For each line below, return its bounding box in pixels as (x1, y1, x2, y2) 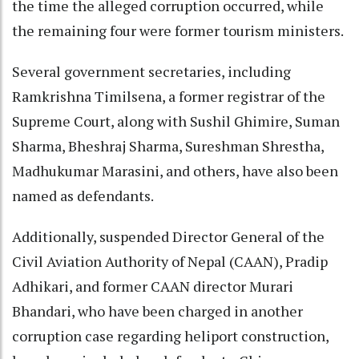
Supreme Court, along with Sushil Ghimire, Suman (12, 111, 340, 131)
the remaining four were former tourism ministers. (12, 21, 344, 41)
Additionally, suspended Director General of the (12, 227, 325, 247)
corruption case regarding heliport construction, (12, 326, 329, 346)
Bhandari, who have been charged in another (12, 301, 303, 321)
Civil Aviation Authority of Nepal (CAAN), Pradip (12, 252, 328, 272)
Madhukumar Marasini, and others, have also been (12, 161, 338, 181)
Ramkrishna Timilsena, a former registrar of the (12, 87, 325, 107)
